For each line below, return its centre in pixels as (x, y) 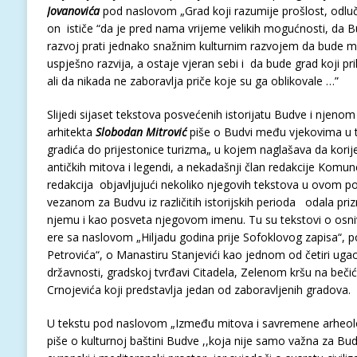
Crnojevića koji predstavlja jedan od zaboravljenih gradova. (198, 290)
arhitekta (71, 132)
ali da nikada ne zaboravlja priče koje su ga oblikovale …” (192, 81)
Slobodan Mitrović (141, 132)
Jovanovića (73, 11)
